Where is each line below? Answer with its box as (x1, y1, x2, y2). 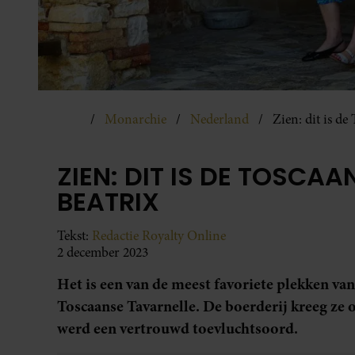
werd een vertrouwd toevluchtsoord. (57, 317, 298, 339)
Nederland (190, 109, 249, 128)
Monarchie (105, 109, 166, 128)
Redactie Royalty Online (92, 226, 226, 245)
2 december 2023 (57, 242, 148, 261)
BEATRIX (57, 183, 159, 219)
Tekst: (57, 226, 92, 245)
